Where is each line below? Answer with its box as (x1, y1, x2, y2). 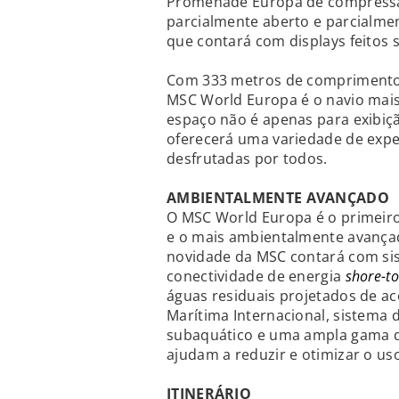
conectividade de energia (167, 266, 346, 287)
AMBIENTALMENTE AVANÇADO (167, 188, 389, 208)
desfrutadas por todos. (167, 149, 328, 169)
